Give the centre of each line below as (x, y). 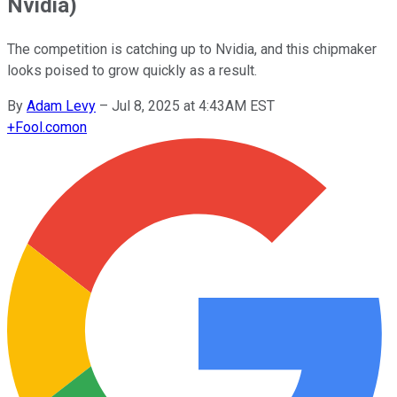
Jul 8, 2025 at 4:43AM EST (193, 105)
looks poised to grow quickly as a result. (132, 70)
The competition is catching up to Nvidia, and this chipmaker (192, 49)
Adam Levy (61, 105)
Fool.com (43, 127)
